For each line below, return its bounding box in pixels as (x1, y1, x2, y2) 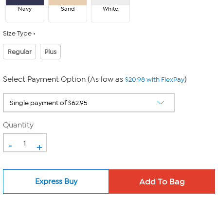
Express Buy (35, 177, 77, 186)
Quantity (3, 121, 34, 129)
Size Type (3, 29, 32, 37)
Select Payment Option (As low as (3, 75, 125, 84)
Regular (7, 47, 32, 56)
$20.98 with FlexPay (125, 75, 184, 84)
